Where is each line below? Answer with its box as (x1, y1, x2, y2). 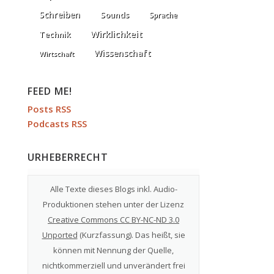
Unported (42, 229, 78, 241)
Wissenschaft (94, 47, 151, 59)
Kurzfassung (81, 229, 130, 241)
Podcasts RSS (28, 117, 87, 130)
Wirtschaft (39, 49, 74, 59)
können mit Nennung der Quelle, (53, 245, 174, 256)
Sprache (149, 10, 177, 21)
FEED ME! (28, 84, 72, 98)
